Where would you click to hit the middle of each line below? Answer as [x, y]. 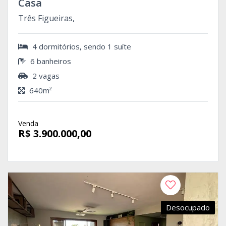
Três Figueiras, [46, 18]
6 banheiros [50, 61]
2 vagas [45, 76]
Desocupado [188, 208]
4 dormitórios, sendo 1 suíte [81, 47]
